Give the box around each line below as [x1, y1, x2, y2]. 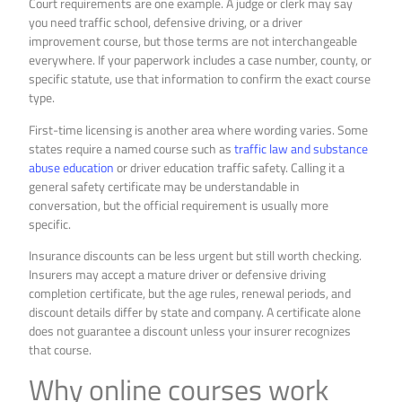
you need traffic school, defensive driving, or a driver [29, 13, 303, 32]
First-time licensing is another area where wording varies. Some [29, 119, 369, 139]
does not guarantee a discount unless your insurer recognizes [29, 321, 352, 341]
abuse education [29, 157, 115, 177]
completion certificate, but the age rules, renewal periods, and [29, 284, 352, 303]
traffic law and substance [234, 138, 369, 158]
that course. [29, 340, 92, 360]
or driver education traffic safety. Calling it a [114, 157, 345, 177]
